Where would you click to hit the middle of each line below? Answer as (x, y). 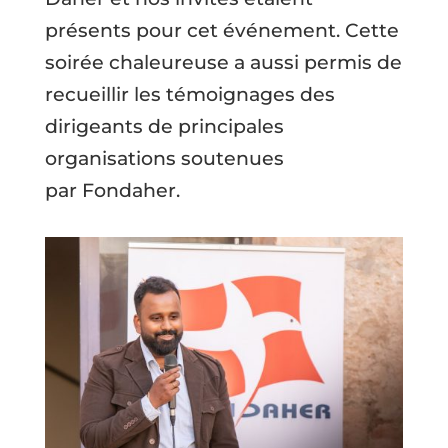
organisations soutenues (164, 158)
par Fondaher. (112, 190)
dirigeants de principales (164, 126)
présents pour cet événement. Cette (221, 30)
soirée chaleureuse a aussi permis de (223, 62)
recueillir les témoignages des (189, 94)
